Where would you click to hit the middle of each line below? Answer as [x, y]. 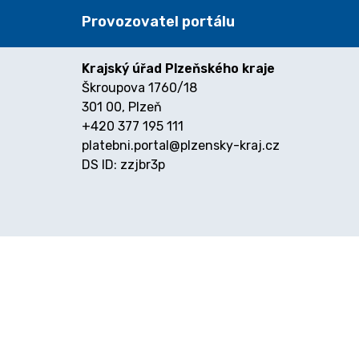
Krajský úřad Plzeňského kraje [178, 69]
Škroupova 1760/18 [139, 88]
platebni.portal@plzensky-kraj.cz [181, 145]
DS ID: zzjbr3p [123, 165]
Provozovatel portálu [158, 22]
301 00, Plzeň [122, 107]
